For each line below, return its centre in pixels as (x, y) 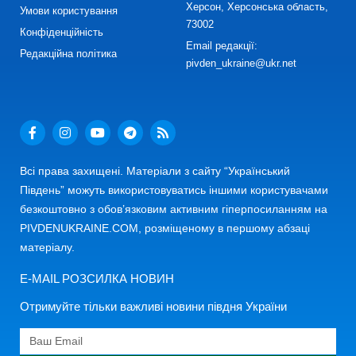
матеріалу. (47, 248)
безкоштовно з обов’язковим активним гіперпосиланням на (174, 209)
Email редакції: (222, 46)
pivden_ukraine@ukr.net (241, 64)
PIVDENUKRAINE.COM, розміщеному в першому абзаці (165, 228)
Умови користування (69, 11)
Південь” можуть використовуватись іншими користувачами (174, 190)
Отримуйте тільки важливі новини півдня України (153, 307)
